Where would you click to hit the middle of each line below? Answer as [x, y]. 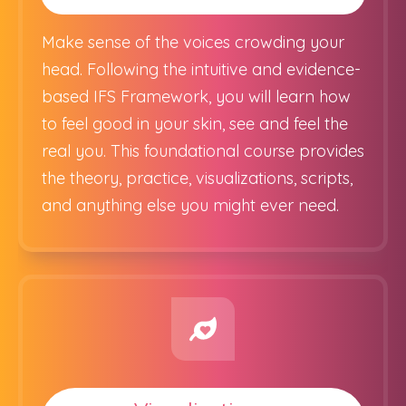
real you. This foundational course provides [203, 151]
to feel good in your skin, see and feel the [195, 124]
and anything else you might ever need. [190, 205]
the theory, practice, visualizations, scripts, [197, 178]
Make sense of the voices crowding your [193, 42]
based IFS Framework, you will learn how [196, 97]
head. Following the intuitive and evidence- [201, 69]
